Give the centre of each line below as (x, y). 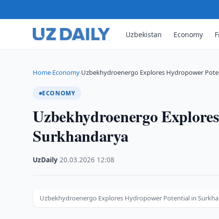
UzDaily (45, 160)
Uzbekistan (144, 34)
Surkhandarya (81, 136)
